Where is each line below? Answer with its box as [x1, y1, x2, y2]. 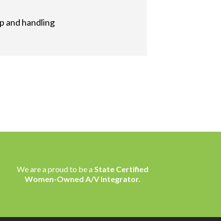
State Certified [94, 164, 149, 174]
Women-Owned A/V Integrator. [25, 174, 141, 184]
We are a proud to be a [17, 164, 95, 174]
